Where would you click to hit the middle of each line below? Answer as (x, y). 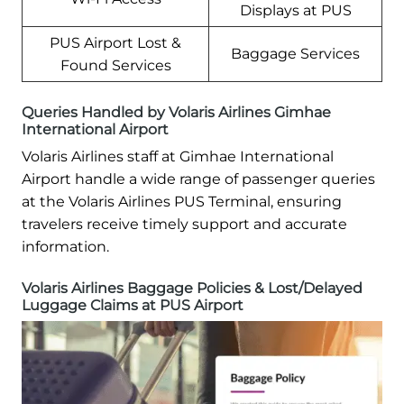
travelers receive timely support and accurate (184, 224)
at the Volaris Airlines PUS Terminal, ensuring (182, 201)
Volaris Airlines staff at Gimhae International (178, 156)
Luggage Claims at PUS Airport (133, 305)
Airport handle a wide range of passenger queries (198, 179)
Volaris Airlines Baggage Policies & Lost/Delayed (192, 288)
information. (65, 246)
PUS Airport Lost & (115, 42)
